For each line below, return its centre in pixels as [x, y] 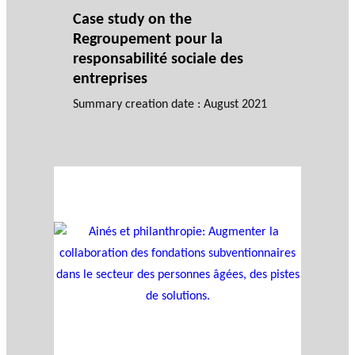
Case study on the [132, 19]
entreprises [110, 79]
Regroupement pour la [148, 39]
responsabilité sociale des [158, 59]
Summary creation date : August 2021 [170, 104]
